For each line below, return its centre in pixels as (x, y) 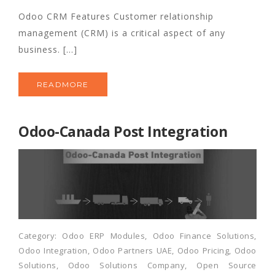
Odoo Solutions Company (126, 265)
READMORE (63, 85)
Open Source (227, 265)
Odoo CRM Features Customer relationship (116, 17)
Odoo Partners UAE (133, 250)
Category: (41, 235)
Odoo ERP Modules (104, 235)
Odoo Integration (53, 250)
